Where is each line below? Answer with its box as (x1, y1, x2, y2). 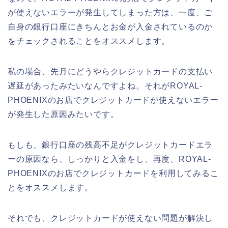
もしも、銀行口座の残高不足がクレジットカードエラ (8, 140, 213, 149)
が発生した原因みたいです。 (8, 109, 119, 119)
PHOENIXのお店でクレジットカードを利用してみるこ (8, 168, 219, 178)
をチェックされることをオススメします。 (8, 36, 170, 45)
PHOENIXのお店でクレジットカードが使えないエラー (8, 95, 219, 104)
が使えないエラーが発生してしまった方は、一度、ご (8, 8, 213, 17)
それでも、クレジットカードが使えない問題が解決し (8, 213, 213, 222)
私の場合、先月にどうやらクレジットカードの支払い (8, 67, 213, 76)
